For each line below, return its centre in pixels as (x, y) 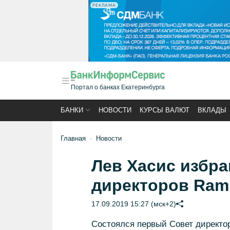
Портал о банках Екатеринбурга (118, 87)
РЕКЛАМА (104, 5)
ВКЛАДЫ (212, 110)
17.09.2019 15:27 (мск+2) (133, 204)
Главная (73, 138)
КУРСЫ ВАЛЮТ (165, 110)
